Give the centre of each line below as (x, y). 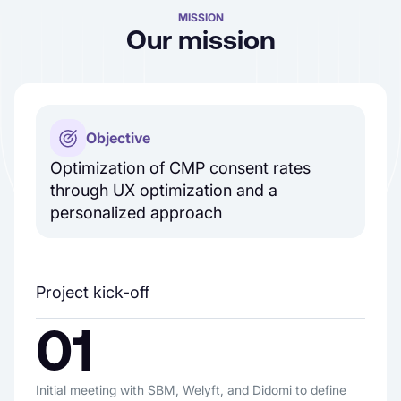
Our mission (200, 40)
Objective (118, 137)
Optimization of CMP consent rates (180, 167)
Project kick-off (93, 292)
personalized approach (136, 212)
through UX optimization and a (164, 190)
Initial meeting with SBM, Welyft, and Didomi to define (191, 389)
